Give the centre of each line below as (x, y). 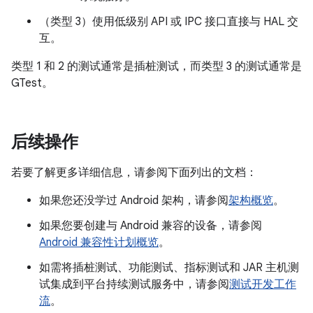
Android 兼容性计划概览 (99, 242)
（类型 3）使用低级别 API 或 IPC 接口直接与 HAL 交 (169, 22)
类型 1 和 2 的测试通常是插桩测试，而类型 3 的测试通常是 (156, 66)
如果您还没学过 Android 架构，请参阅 (134, 201)
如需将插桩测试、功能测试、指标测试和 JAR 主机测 (169, 268)
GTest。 (32, 83)
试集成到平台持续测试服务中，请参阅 (134, 284)
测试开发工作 (263, 284)
